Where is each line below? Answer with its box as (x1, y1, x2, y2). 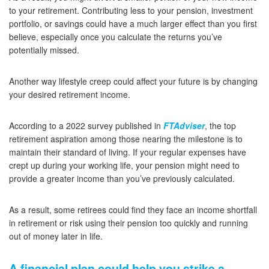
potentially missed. (9, 44, 79, 56)
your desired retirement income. (9, 88, 130, 101)
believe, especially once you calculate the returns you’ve (9, 31, 222, 43)
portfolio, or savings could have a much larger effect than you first (9, 17, 257, 30)
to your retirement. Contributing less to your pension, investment (9, 4, 253, 17)
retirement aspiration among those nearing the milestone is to (9, 133, 243, 145)
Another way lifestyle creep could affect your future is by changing (9, 75, 258, 88)
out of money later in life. (9, 230, 103, 243)
